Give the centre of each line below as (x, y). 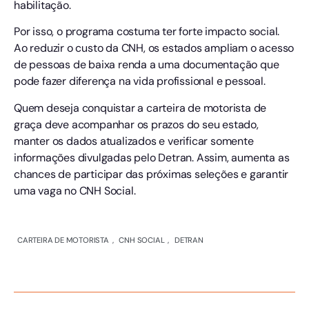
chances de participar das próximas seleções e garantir (151, 174)
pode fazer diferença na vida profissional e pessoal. (140, 81)
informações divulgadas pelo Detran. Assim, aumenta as (152, 157)
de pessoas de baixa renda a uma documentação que (147, 65)
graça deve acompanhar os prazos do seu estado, (136, 124)
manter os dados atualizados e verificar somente (134, 141)
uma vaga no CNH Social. (75, 190)
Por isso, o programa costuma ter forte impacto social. (147, 32)
